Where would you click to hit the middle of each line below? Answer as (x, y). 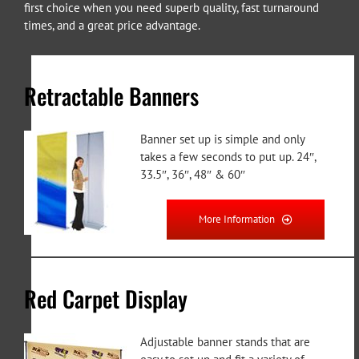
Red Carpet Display (106, 298)
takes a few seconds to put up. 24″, (228, 157)
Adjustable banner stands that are (226, 341)
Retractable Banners (112, 96)
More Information (237, 220)
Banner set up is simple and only (223, 139)
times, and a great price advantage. (112, 25)
